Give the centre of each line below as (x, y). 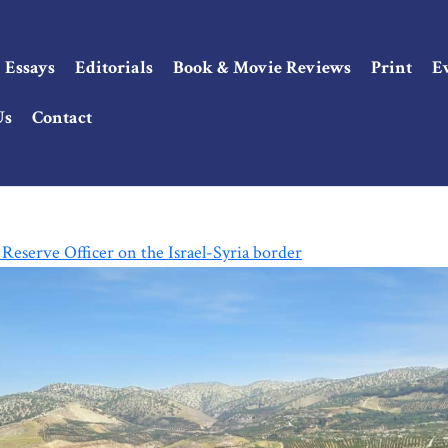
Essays (30, 67)
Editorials (114, 67)
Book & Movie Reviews (262, 67)
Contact (62, 117)
